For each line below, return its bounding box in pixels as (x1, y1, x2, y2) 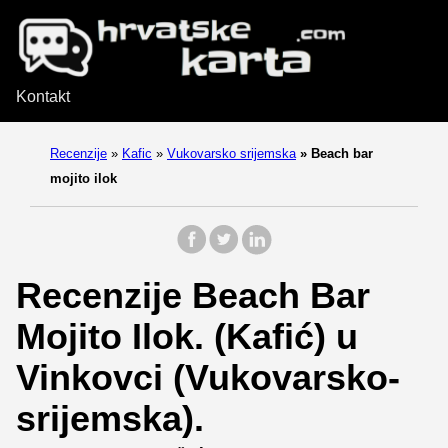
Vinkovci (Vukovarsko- (16, 356, 400, 398)
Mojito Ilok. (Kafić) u (16, 315, 358, 357)
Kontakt (16, 87, 70, 105)
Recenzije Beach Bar (16, 274, 370, 316)
